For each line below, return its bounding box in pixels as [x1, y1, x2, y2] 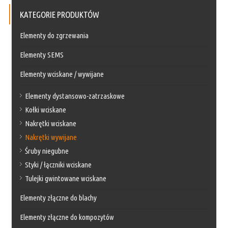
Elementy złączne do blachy [20, 193, 97, 202]
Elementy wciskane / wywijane [20, 69, 104, 78]
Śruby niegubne [25, 146, 69, 155]
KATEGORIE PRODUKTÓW [20, 9, 100, 19]
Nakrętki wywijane [25, 132, 77, 141]
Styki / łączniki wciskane [25, 160, 92, 169]
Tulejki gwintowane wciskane [25, 174, 107, 183]
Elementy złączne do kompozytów [20, 212, 115, 221]
